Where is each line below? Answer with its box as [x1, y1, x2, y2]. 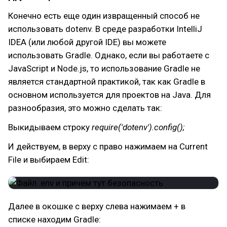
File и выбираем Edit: [8, 155, 89, 165]
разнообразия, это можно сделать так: [8, 103, 162, 113]
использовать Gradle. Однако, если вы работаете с [8, 50, 209, 60]
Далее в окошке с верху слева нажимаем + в [8, 201, 185, 211]
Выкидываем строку [8, 122, 92, 132]
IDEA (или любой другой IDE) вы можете [8, 37, 166, 47]
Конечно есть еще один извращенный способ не [8, 11, 200, 21]
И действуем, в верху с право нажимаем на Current [8, 141, 208, 152]
